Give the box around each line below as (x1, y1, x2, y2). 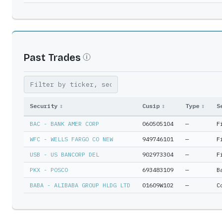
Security (30, 102, 57, 110)
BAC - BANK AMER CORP (30, 120, 99, 127)
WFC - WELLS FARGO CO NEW (30, 135, 113, 143)
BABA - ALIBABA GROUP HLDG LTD (30, 181, 130, 189)
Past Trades (24, 52, 81, 63)
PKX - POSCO (30, 166, 68, 173)
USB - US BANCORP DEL (30, 151, 99, 158)
